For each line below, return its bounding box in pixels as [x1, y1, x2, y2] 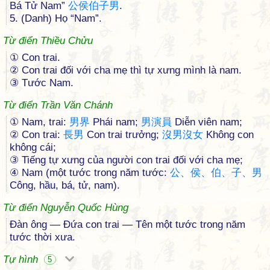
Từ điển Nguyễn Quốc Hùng [3, 202, 128, 213]
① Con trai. [10, 52, 60, 63]
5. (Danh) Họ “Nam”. [10, 13, 102, 24]
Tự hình [3, 254, 41, 265]
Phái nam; [90, 116, 141, 128]
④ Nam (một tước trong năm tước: [10, 167, 170, 178]
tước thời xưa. [10, 231, 75, 243]
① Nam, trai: [10, 116, 69, 128]
